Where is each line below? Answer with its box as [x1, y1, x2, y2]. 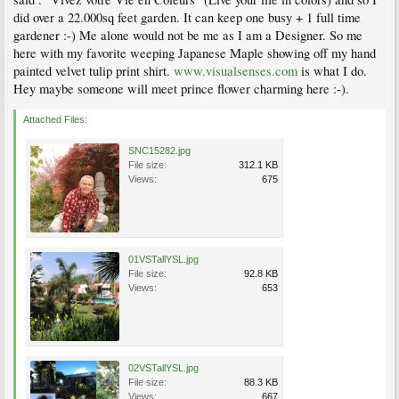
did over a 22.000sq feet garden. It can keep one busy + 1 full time [13, 9, 361, 26]
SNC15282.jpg [128, 145, 191, 156]
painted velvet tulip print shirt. [13, 62, 174, 79]
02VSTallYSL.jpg [128, 362, 199, 373]
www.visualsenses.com [174, 62, 297, 79]
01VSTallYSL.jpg [128, 254, 199, 265]
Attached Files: [23, 114, 87, 125]
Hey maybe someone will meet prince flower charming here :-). [13, 80, 349, 97]
